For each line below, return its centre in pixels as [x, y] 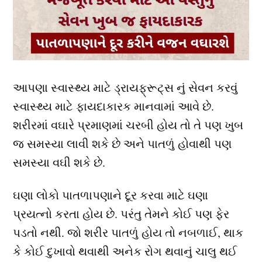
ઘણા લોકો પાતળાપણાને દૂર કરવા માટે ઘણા [111, 195]
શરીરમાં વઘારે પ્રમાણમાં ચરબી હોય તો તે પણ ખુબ [128, 125]
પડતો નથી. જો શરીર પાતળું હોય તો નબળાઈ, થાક [128, 233]
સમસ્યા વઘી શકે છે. [59, 163]
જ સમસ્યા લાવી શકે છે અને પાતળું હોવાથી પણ [123, 144]
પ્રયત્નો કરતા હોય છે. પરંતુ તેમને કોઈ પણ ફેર [121, 214]
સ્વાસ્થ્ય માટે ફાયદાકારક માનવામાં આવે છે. [114, 106]
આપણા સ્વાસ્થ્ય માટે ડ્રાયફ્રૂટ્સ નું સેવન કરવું [125, 88]
